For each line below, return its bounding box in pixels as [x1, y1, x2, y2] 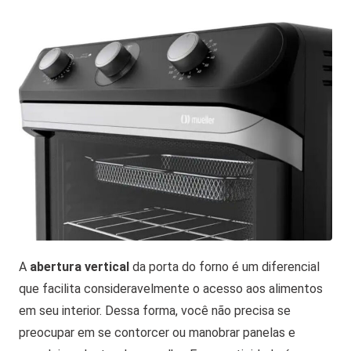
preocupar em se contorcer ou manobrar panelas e [19, 325, 295, 341]
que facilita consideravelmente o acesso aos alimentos [19, 281, 323, 297]
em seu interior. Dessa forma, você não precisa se [19, 303, 291, 319]
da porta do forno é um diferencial [129, 259, 320, 275]
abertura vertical [30, 259, 129, 275]
